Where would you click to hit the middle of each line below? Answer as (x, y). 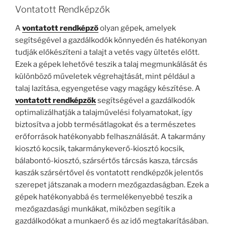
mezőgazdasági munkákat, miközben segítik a (95, 209)
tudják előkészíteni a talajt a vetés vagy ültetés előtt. (107, 52)
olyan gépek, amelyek (137, 28)
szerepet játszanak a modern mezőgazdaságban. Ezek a (112, 185)
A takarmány (183, 137)
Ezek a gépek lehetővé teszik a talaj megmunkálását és (111, 65)
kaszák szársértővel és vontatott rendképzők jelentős (109, 173)
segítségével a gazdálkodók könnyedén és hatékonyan (111, 40)
